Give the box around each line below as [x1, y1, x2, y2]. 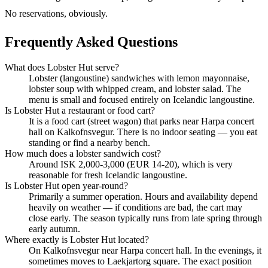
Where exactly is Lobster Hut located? [5, 234, 149, 245]
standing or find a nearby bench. [29, 137, 150, 148]
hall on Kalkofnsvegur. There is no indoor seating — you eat [29, 126, 257, 137]
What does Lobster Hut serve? [5, 62, 119, 72]
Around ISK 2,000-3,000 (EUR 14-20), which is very [29, 159, 233, 169]
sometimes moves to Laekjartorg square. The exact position [29, 255, 252, 266]
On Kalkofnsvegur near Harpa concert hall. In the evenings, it [29, 245, 261, 255]
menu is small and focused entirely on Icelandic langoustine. [29, 94, 255, 105]
